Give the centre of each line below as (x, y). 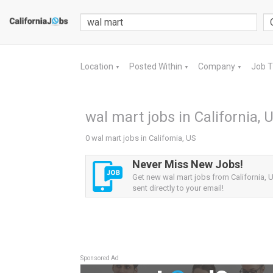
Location (98, 66)
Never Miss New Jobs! (188, 164)
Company (218, 66)
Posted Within (157, 66)
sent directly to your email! (178, 188)
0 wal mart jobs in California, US (141, 138)
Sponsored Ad (100, 258)
